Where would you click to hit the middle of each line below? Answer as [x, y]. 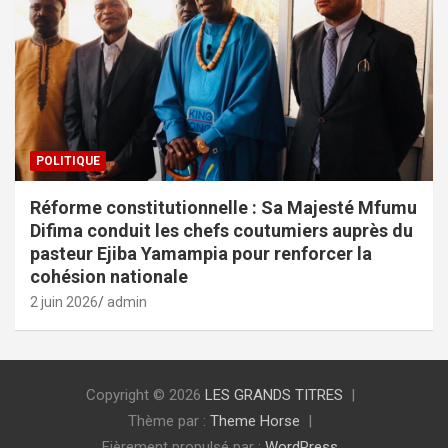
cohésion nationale [109, 276]
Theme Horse [255, 420]
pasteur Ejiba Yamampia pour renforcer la [201, 253]
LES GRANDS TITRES [273, 394]
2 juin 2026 [64, 301]
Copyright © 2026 [145, 394]
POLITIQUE [68, 160]
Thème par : [169, 420]
